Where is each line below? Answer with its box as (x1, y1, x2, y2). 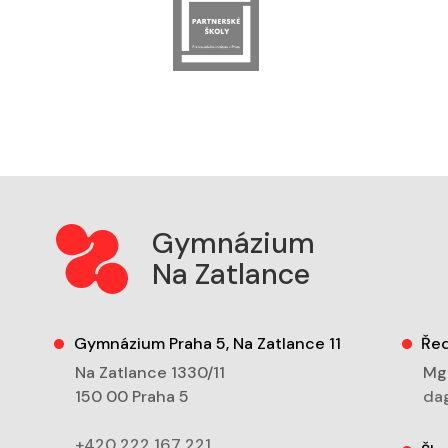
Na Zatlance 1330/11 (75, 362, 226, 384)
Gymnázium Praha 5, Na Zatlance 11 (73, 333, 341, 355)
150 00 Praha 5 (75, 386, 190, 408)
